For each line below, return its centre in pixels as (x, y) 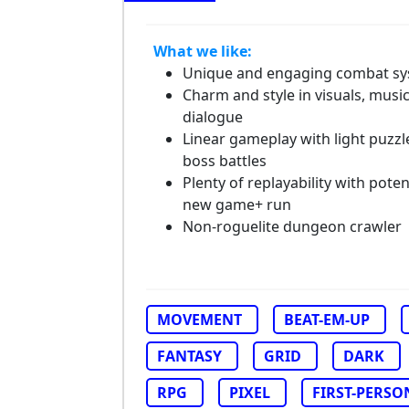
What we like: (203, 51)
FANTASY (189, 356)
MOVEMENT (199, 320)
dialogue (213, 117)
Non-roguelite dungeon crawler (292, 226)
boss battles (225, 161)
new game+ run (237, 204)
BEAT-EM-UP (327, 320)
